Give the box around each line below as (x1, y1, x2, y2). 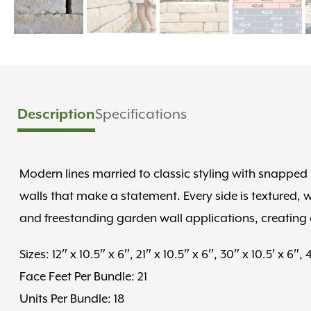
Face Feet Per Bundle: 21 (19, 269, 147, 284)
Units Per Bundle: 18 (19, 292, 124, 306)
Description (17, 106, 95, 123)
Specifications (95, 106, 187, 123)
